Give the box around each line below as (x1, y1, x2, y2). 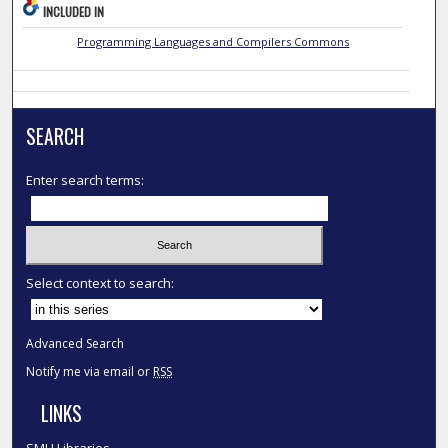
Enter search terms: (26, 171, 145, 190)
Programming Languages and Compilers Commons (77, 34, 350, 50)
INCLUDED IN (43, 3, 105, 21)
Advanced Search (26, 334, 125, 352)
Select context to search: (26, 273, 175, 292)
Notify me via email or (26, 362, 154, 380)
